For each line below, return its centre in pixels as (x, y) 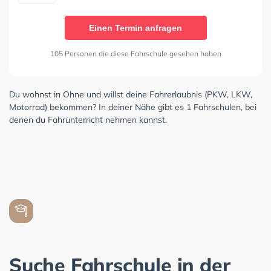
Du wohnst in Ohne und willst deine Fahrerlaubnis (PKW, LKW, (131, 94)
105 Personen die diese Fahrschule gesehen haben (135, 53)
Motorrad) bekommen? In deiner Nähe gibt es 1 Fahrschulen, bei (133, 107)
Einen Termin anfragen (135, 28)
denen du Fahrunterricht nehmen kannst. (88, 119)
